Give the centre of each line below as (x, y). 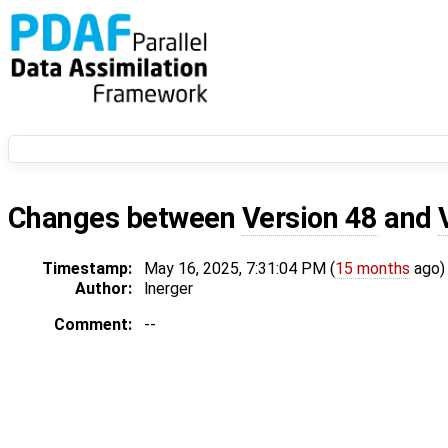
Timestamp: (87, 269)
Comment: (93, 325)
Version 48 (309, 218)
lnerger (168, 289)
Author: (103, 289)
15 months (372, 269)
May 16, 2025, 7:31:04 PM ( (239, 269)
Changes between (125, 218)
